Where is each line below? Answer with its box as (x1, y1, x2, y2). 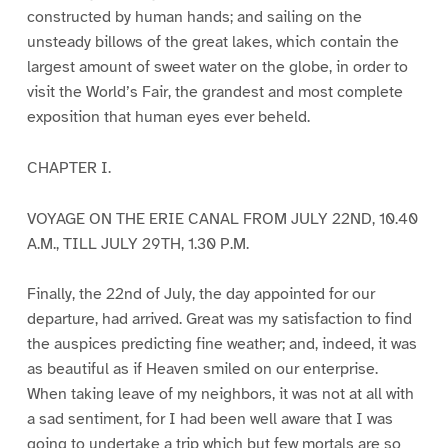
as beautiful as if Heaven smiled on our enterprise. (26, 359, 378, 380)
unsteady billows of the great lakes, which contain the (26, 31, 399, 52)
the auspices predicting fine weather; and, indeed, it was (26, 334, 417, 355)
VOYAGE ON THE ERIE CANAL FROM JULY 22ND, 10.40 (26, 208, 418, 229)
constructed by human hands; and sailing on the (26, 6, 362, 27)
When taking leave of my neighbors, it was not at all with (26, 384, 414, 405)
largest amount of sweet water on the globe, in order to (26, 56, 408, 77)
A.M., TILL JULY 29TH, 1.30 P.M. (26, 233, 249, 254)
